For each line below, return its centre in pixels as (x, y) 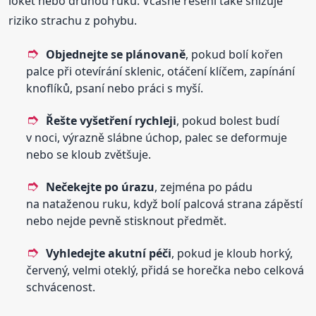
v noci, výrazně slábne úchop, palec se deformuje (157, 137)
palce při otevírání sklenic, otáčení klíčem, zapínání (161, 71)
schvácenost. (61, 287)
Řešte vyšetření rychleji (111, 120)
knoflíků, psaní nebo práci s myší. (115, 88)
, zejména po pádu (204, 187)
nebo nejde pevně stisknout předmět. (127, 220)
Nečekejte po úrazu (101, 187)
